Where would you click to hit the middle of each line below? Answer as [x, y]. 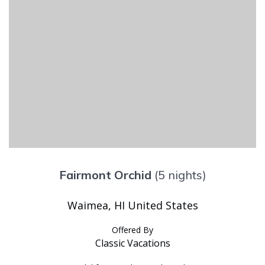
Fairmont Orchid [105, 174]
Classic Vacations [132, 243]
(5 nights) [180, 174]
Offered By [132, 230]
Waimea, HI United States [132, 205]
